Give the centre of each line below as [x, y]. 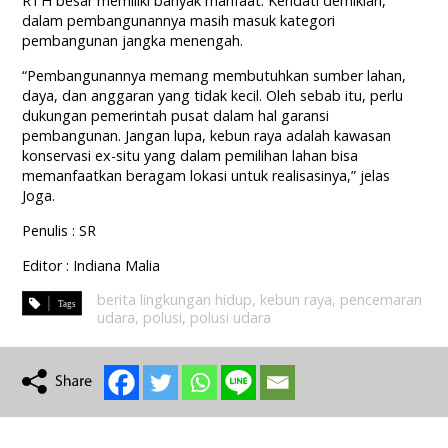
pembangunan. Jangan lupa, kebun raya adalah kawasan [207, 136]
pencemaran [381, 300]
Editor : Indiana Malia [91, 266]
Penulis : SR [59, 231]
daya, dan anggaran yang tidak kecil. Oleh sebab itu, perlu [213, 96]
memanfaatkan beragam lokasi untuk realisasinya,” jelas [206, 176]
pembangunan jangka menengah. [133, 41]
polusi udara [231, 318]
